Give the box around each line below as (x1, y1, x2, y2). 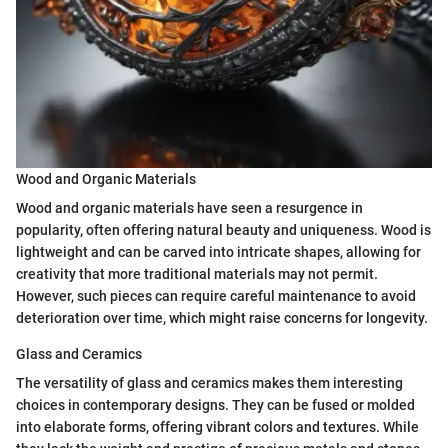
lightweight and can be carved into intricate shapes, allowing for (16, 244, 421, 261)
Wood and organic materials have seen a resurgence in (16, 200, 363, 217)
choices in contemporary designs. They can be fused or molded (16, 397, 415, 414)
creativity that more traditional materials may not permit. (16, 266, 378, 283)
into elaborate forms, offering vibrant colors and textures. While (16, 419, 419, 436)
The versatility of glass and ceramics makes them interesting (16, 375, 403, 392)
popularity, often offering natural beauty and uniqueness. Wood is (16, 222, 431, 239)
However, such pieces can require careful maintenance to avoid (16, 288, 416, 305)
